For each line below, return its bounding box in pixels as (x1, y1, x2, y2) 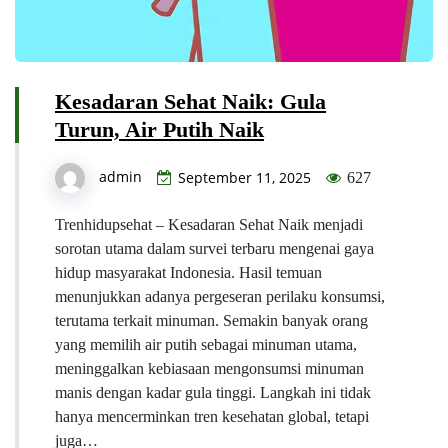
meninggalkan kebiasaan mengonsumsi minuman (55, 360, 364, 378)
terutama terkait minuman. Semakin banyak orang (55, 312, 368, 330)
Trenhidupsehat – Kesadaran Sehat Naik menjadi (55, 216, 363, 234)
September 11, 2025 (178, 168, 311, 188)
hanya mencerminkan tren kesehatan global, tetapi (55, 408, 369, 426)
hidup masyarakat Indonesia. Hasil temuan (55, 264, 322, 282)
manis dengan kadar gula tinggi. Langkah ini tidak (55, 384, 371, 402)
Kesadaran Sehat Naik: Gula (55, 89, 326, 115)
